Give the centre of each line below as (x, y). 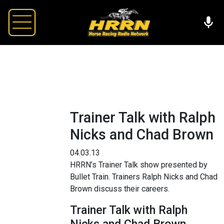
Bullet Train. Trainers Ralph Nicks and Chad (144, 176)
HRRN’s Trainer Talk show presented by (139, 164)
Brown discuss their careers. (120, 188)
